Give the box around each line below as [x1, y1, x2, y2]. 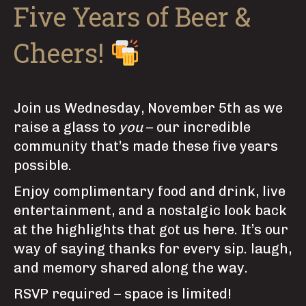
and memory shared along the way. [14, 260, 248, 276]
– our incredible [143, 119, 251, 135]
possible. [14, 157, 72, 173]
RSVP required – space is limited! [14, 286, 232, 302]
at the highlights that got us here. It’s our [14, 221, 288, 238]
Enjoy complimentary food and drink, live [14, 183, 286, 199]
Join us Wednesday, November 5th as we [14, 100, 283, 116]
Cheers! [14, 36, 110, 70]
